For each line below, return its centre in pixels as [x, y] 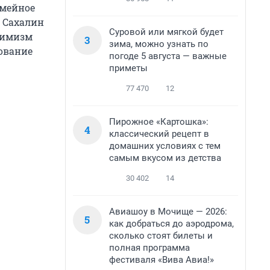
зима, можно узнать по [159, 44]
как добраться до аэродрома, [171, 224]
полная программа [149, 248]
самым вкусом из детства [165, 158]
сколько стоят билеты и [161, 236]
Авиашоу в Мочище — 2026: [168, 212]
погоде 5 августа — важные [168, 56]
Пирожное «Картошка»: [159, 122]
